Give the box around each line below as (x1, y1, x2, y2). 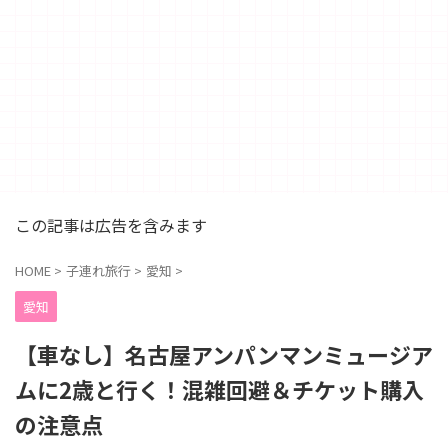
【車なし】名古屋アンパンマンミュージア (15, 338, 433, 370)
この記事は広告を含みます (15, 213, 207, 237)
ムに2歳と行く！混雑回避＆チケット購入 (15, 373, 424, 405)
